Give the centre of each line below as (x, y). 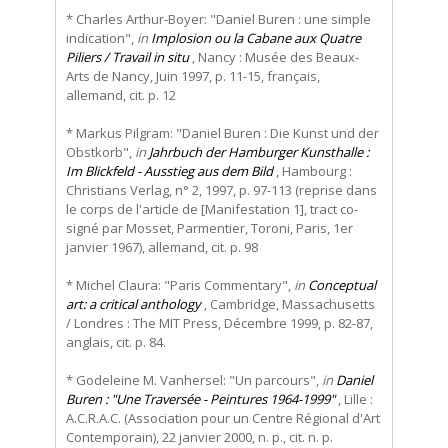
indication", (101, 38)
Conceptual (342, 285)
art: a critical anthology (133, 304)
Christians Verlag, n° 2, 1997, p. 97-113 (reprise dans (221, 190)
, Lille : (354, 399)
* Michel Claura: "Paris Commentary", (180, 285)
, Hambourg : (312, 171)
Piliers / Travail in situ (127, 57)
